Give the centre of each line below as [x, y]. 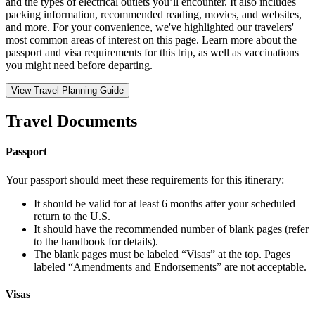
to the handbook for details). [96, 241]
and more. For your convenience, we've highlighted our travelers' [150, 27]
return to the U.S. [72, 216]
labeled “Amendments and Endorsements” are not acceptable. [170, 266]
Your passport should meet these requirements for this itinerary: [145, 179]
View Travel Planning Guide [67, 91]
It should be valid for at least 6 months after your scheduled [165, 203]
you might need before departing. [79, 65]
